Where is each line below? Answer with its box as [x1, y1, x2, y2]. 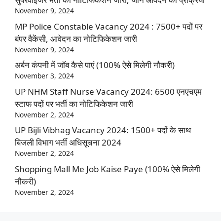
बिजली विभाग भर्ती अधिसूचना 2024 [15, 137, 121, 148]
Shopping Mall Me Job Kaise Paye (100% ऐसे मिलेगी [15, 163, 200, 175]
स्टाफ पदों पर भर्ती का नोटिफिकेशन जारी [15, 98, 133, 110]
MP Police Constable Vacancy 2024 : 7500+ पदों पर [15, 20, 202, 32]
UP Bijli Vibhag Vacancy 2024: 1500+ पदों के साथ [15, 124, 191, 136]
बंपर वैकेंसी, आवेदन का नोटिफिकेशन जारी [15, 33, 137, 44]
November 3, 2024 [15, 71, 74, 81]
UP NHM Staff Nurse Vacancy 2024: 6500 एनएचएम [15, 85, 202, 97]
